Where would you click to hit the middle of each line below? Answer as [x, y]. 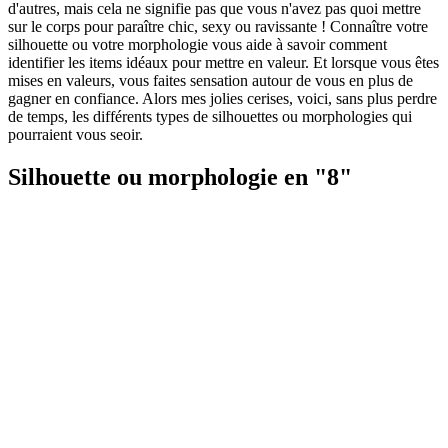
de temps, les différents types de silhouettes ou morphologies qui [210, 117]
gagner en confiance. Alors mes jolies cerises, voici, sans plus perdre [222, 99]
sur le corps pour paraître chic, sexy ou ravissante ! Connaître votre [218, 27]
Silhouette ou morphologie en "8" [180, 177]
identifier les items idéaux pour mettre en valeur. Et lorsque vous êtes [223, 63]
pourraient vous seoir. [75, 135]
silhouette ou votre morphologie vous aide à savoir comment [197, 45]
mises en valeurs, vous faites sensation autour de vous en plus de [210, 81]
